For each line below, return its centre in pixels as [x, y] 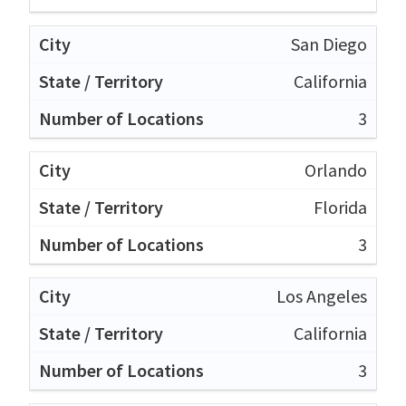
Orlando [336, 169]
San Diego [329, 43]
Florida [340, 207]
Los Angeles [322, 295]
